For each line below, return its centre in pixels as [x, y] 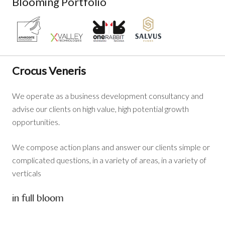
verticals [27, 173]
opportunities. [36, 122]
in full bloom [38, 199]
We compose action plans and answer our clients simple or [111, 147]
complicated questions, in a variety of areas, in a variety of [109, 160]
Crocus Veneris [49, 71]
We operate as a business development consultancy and [108, 96]
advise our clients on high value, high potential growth [100, 109]
